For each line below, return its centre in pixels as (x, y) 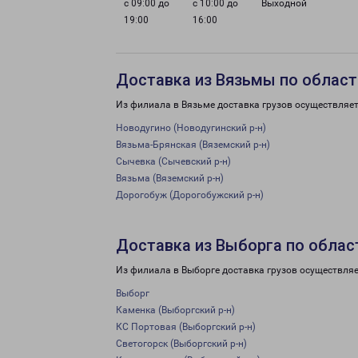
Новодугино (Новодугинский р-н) (191, 128)
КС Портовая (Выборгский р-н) (186, 327)
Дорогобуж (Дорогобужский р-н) (190, 195)
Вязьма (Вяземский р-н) (170, 178)
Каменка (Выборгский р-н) (175, 310)
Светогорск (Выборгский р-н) (181, 344)
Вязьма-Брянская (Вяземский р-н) (193, 145)
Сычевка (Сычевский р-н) (173, 161)
